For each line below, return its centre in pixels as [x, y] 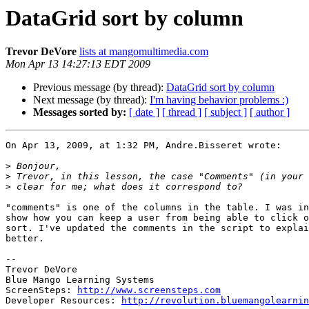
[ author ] [270, 112]
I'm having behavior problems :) [219, 100]
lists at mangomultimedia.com [144, 52]
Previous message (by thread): [100, 88]
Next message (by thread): [91, 100]
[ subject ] [226, 112]
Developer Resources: [63, 301]
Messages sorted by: [80, 112]
